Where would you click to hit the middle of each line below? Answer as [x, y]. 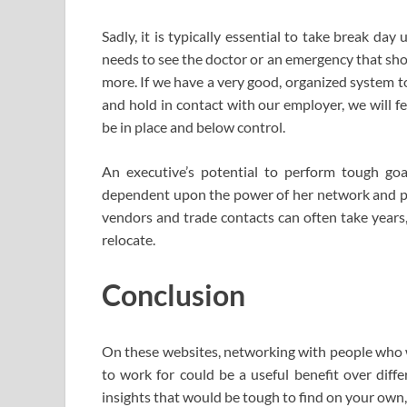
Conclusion [174, 295]
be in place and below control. [194, 126]
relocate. [129, 239]
